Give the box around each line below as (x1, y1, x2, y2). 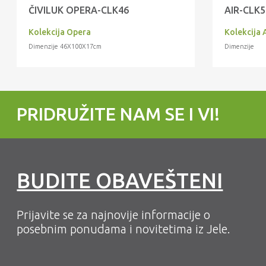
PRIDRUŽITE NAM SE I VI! (17, 104, 220, 125)
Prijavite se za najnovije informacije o (17, 208, 211, 222)
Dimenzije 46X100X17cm (28, 43, 102, 50)
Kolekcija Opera (28, 27, 91, 37)
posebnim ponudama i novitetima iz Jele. (17, 222, 231, 236)
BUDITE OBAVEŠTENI (17, 169, 223, 193)
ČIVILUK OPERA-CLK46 (28, 5, 129, 16)
